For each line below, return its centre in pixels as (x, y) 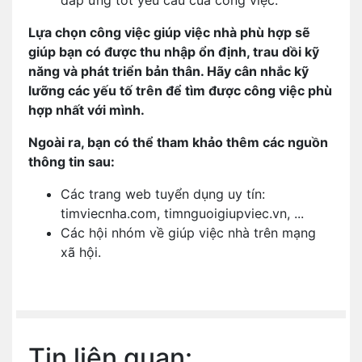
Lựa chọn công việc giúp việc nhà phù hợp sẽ (169, 32)
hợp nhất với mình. (86, 110)
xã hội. (81, 252)
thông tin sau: (72, 162)
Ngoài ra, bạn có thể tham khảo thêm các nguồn (178, 142)
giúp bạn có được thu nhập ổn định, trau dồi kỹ (174, 52)
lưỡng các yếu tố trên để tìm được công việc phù (180, 90)
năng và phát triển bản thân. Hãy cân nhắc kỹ (168, 71)
